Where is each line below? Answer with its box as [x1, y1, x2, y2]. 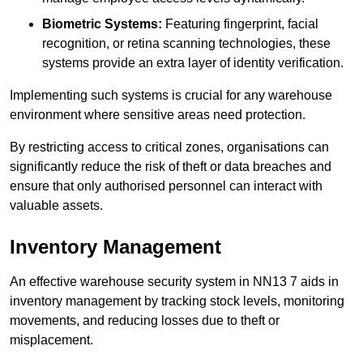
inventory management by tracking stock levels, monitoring [10, 293, 344, 308]
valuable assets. [10, 198, 103, 212]
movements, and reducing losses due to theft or [10, 313, 280, 327]
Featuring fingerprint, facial [162, 16, 318, 31]
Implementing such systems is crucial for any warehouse [10, 88, 332, 102]
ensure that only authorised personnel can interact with [10, 178, 322, 193]
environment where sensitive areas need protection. [10, 107, 305, 122]
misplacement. [10, 332, 93, 347]
